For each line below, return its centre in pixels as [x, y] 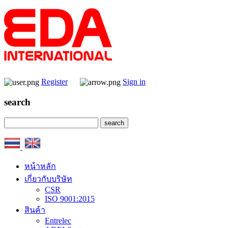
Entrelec [58, 220]
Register [54, 82]
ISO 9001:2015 [70, 198]
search [17, 102]
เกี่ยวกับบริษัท [48, 179]
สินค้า [35, 210]
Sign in [134, 82]
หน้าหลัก [40, 166]
